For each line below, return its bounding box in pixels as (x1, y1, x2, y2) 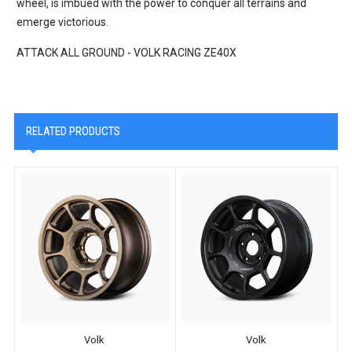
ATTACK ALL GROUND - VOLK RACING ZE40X (16, 46, 237, 59)
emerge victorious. (16, 15, 109, 28)
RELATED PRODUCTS (25, 123, 120, 138)
